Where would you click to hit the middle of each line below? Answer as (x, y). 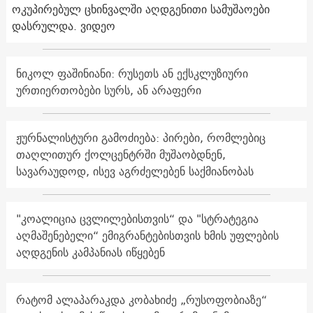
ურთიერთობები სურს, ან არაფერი (108, 90)
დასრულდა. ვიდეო (63, 26)
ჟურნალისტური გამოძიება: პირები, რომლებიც (140, 137)
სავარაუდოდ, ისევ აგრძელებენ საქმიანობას (134, 171)
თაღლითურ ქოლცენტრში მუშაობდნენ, (121, 154)
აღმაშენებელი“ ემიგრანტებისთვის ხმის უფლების (147, 235)
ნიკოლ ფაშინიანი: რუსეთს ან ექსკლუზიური (132, 73)
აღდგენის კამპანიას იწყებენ (90, 252)
